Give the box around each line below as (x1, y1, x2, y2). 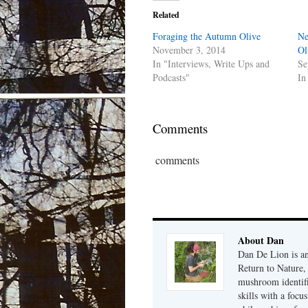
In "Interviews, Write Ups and (153, 57, 269, 70)
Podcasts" (153, 71, 190, 84)
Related (153, 9, 179, 21)
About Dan (238, 233, 284, 247)
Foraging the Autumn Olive (153, 30, 261, 43)
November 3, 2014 (153, 43, 225, 56)
